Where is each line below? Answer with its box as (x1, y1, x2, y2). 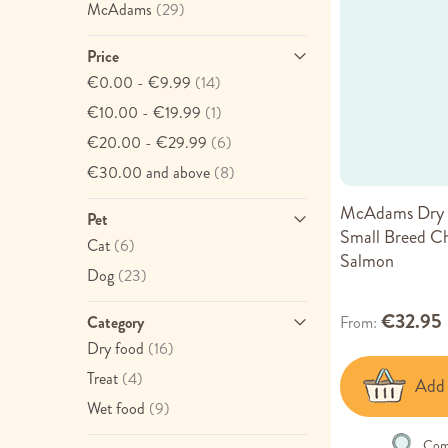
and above (142, 161, 210, 184)
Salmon (340, 247, 394, 274)
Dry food (87, 337, 144, 360)
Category (87, 311, 144, 334)
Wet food (87, 397, 145, 420)
